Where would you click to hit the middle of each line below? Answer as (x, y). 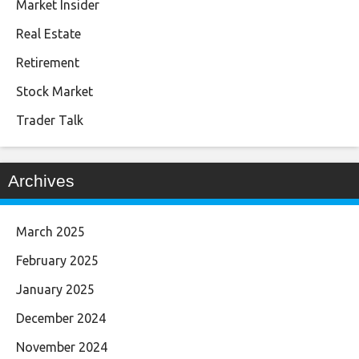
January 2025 (55, 289)
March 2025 (50, 232)
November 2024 (62, 347)
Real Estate (48, 34)
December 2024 (61, 318)
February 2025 (57, 260)
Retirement (48, 63)
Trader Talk (50, 120)
